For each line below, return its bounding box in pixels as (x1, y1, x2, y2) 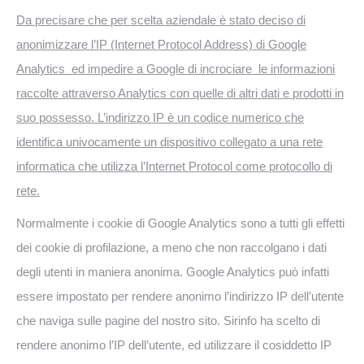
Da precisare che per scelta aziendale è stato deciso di (16, 13, 305, 27)
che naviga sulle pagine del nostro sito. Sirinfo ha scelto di (16, 314, 320, 327)
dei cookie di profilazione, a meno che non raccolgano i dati (16, 240, 327, 254)
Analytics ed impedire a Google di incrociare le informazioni (16, 62, 335, 76)
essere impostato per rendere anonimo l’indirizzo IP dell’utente (16, 289, 344, 303)
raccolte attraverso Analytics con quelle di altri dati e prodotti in (16, 86, 344, 100)
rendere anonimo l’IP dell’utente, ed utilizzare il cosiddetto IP (16, 338, 331, 352)
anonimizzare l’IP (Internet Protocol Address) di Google (16, 37, 306, 51)
